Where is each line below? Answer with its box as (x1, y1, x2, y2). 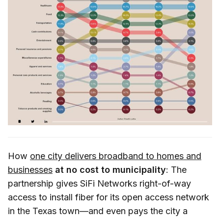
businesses (8, 164, 53, 175)
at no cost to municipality (55, 164, 166, 175)
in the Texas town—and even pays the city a (8, 205, 188, 216)
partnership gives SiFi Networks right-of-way (8, 178, 191, 189)
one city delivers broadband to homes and (30, 150, 201, 161)
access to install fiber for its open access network (8, 192, 209, 202)
